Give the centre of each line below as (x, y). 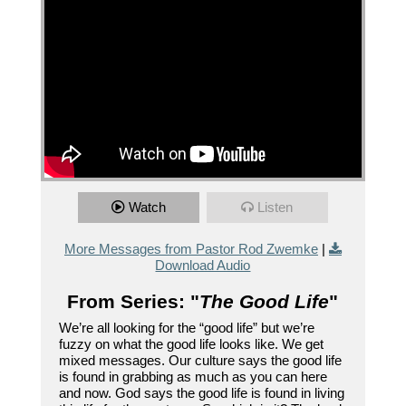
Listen (275, 208)
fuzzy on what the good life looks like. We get (191, 344)
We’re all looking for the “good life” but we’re (186, 328)
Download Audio (203, 266)
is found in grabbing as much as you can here (193, 377)
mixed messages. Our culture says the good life (200, 361)
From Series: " (134, 302)
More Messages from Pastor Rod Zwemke (191, 249)
